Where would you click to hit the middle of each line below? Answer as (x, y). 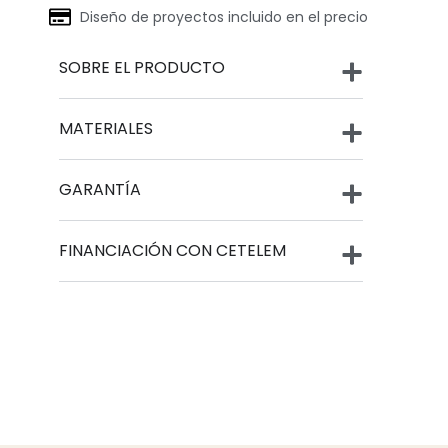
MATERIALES (106, 129)
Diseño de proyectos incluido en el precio (223, 17)
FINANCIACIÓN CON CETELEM (173, 251)
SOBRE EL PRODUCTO (142, 68)
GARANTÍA (100, 190)
